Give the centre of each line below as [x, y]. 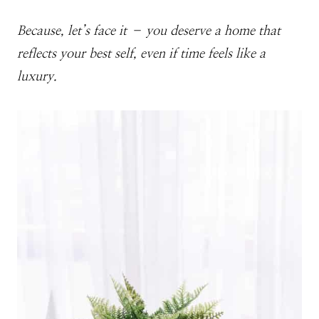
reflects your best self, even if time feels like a [141, 53]
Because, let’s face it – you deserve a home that [149, 31]
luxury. [37, 76]
